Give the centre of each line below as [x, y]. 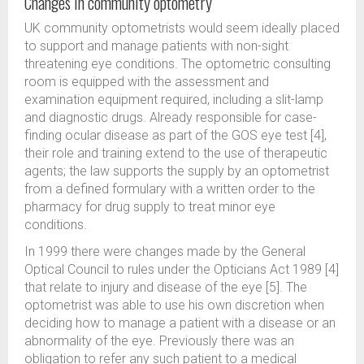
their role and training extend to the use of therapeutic [176, 153]
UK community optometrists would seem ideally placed [182, 28]
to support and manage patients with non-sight [156, 46]
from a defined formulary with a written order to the [170, 189]
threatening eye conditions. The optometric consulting [178, 64]
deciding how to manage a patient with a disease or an [180, 323]
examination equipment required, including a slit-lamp [174, 100]
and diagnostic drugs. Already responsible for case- [171, 117]
